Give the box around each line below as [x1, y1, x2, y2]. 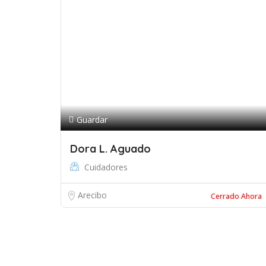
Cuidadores [84, 161, 128, 173]
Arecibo [78, 189, 107, 201]
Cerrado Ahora [211, 191, 262, 201]
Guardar [77, 114, 107, 125]
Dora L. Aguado [70, 142, 151, 156]
